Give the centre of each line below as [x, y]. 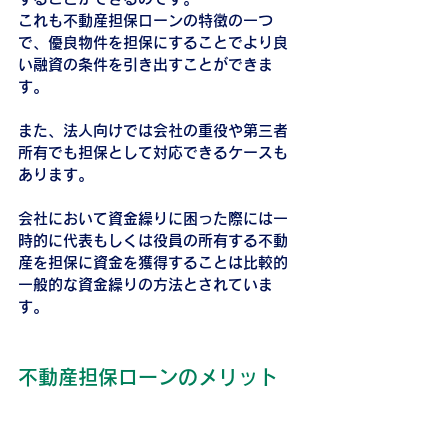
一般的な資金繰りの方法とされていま [145, 284]
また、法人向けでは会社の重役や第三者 [153, 130]
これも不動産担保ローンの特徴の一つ [145, 20]
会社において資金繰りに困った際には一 [153, 218]
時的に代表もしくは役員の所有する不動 [153, 240]
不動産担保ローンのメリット [148, 376]
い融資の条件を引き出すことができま [145, 64]
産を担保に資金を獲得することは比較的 [153, 262]
